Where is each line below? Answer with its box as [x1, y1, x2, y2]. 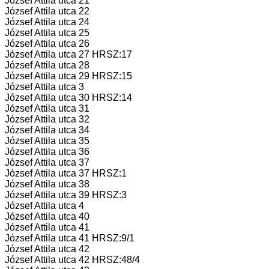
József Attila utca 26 [5, 38, 89, 49]
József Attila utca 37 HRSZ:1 [5, 168, 127, 178]
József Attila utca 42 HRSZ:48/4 [5, 254, 140, 265]
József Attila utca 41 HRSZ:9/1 [5, 232, 134, 243]
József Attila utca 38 [5, 178, 89, 189]
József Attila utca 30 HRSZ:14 [5, 92, 132, 103]
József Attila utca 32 [5, 113, 89, 124]
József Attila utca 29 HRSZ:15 [5, 70, 132, 81]
